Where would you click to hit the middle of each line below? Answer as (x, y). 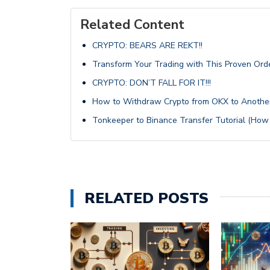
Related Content (132, 25)
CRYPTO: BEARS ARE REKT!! (147, 46)
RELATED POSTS (146, 199)
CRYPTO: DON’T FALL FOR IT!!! (152, 83)
